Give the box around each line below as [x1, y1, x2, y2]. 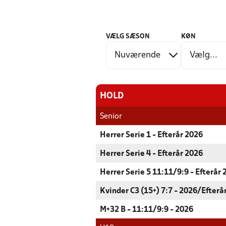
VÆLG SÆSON [106, 33, 150, 40]
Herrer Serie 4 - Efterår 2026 [100, 150, 203, 157]
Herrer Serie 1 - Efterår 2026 [100, 132, 203, 139]
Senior [100, 113, 122, 120]
